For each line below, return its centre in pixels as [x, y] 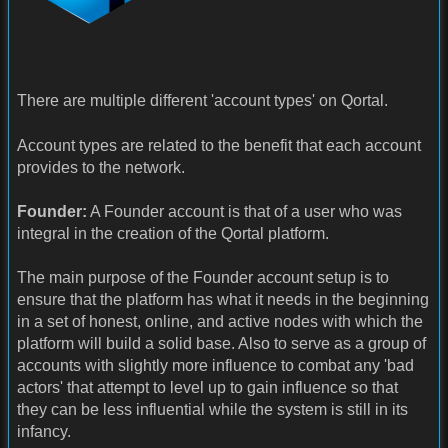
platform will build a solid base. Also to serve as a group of [221, 344]
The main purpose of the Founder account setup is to [203, 278]
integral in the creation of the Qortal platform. [173, 233]
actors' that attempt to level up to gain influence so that [207, 388]
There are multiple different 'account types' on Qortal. [202, 101]
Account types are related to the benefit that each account [219, 145]
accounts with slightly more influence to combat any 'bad [215, 366]
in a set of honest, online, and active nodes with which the [220, 322]
